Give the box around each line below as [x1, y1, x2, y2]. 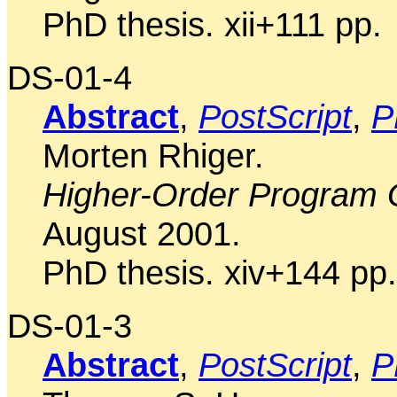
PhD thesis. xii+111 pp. [43, 4, 382, 43]
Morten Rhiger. [43, 136, 264, 175]
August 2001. [43, 214, 241, 253]
